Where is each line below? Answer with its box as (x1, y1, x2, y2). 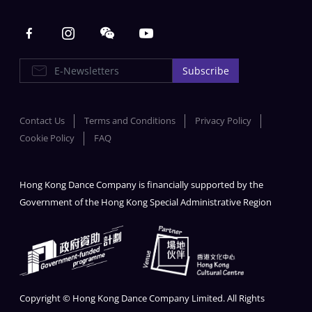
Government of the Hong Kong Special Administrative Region (19, 196, 272, 209)
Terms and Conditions (84, 115, 175, 127)
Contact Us (19, 115, 65, 127)
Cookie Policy (19, 132, 75, 145)
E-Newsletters (19, 61, 77, 73)
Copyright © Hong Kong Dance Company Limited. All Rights (19, 292, 265, 305)
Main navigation (19, 17, 127, 38)
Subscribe (182, 64, 229, 78)
